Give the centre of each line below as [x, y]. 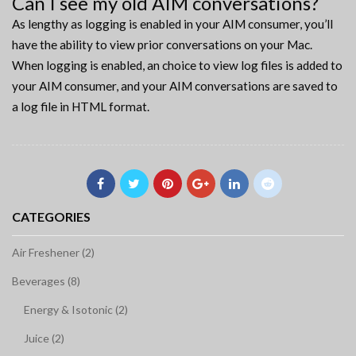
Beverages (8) [46, 281]
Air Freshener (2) [53, 253]
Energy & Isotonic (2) [76, 310]
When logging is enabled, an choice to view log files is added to [177, 66]
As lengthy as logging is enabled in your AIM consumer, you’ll [172, 24]
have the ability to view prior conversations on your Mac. [162, 45]
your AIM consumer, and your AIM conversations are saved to [175, 86]
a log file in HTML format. [81, 107]
